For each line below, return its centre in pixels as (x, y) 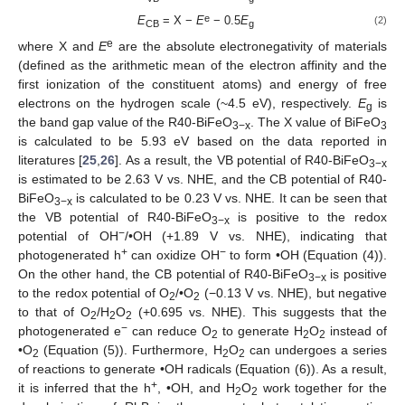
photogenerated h (70, 254)
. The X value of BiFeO (316, 122)
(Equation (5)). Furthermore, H (131, 349)
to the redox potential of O (94, 292)
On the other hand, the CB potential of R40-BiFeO (163, 273)
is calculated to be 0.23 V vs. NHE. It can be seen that (230, 198)
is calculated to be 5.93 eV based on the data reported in (202, 141)
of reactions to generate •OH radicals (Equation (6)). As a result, (202, 368)
